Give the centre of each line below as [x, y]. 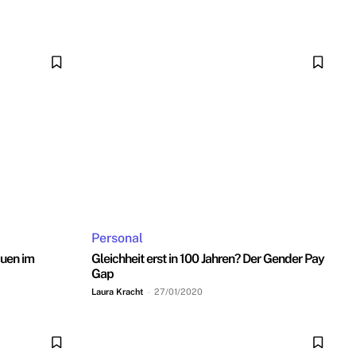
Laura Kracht [117, 291]
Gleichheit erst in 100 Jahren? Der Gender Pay [208, 258]
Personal [117, 238]
